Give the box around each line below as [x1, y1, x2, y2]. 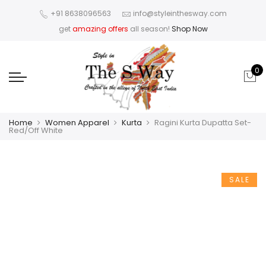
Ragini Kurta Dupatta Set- [154, 116, 251, 128]
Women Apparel [45, 116, 109, 128]
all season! [128, 24, 172, 34]
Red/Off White [9, 124, 63, 136]
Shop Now [171, 24, 208, 34]
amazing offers [72, 24, 128, 34]
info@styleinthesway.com [133, 8, 227, 19]
